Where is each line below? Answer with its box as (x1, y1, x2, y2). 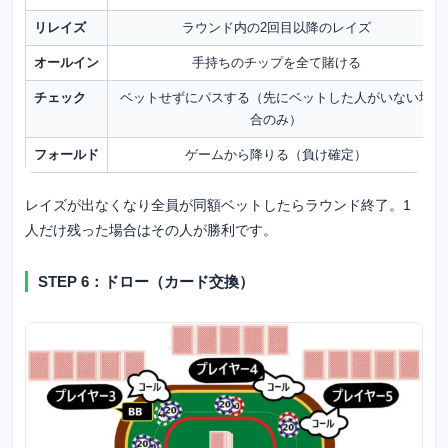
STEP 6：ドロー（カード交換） (38, 272, 254, 290)
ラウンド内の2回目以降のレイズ (181, 19, 371, 35)
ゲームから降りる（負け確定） (185, 146, 367, 162)
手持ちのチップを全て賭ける (191, 54, 361, 70)
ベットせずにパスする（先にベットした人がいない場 (120, 89, 432, 105)
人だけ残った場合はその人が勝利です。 (25, 221, 277, 238)
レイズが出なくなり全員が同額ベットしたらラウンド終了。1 (25, 196, 411, 213)
